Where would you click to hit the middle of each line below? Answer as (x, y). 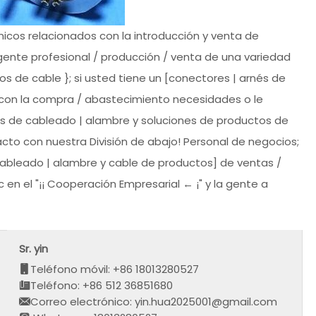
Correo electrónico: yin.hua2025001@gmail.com (154, 301)
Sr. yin (34, 248)
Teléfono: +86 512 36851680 (102, 285)
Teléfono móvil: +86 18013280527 (115, 269)
